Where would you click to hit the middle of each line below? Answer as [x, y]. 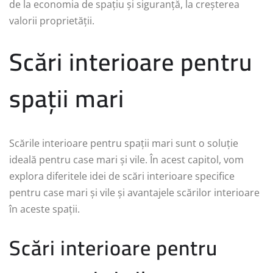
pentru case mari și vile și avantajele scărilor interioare [134, 193]
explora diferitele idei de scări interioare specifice [122, 176]
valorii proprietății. [52, 21]
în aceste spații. [44, 209]
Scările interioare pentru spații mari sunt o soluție [124, 144]
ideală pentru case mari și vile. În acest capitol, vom [126, 160]
